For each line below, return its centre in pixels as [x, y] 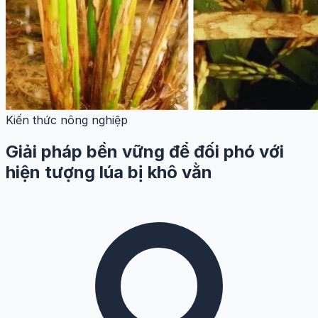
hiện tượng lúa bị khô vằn [109, 172]
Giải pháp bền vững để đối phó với [145, 152]
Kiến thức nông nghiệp [67, 120]
